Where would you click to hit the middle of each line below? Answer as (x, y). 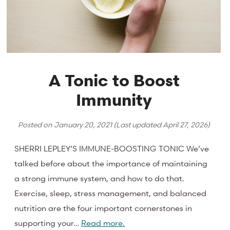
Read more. (103, 223)
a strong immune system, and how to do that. (100, 178)
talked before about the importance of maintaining (111, 164)
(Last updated (137, 125)
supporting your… (48, 223)
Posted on (36, 125)
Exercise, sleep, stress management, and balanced (111, 193)
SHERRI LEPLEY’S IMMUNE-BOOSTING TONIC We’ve (112, 149)
